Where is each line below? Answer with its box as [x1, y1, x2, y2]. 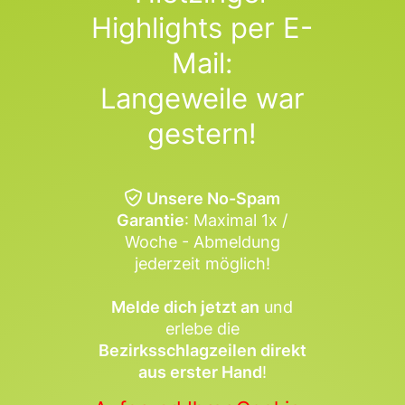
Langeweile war [99, 80, 305, 116]
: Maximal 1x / [184, 210, 288, 230]
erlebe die [165, 318, 240, 338]
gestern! [147, 116, 258, 151]
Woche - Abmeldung [124, 231, 280, 251]
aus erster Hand [137, 362, 262, 381]
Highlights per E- [91, 10, 314, 45]
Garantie [117, 210, 185, 230]
